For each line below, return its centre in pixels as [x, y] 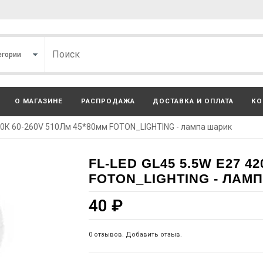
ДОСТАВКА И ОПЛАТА [193, 101]
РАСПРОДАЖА [108, 101]
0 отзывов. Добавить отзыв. [135, 234]
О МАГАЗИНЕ [39, 101]
